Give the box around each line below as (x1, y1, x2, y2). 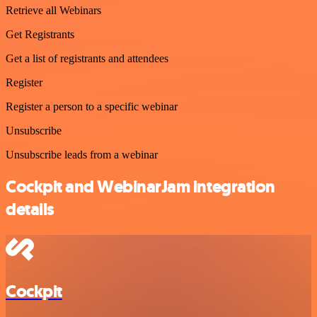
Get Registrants (6, 28, 74, 41)
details (6, 198, 54, 221)
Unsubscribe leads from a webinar (6, 149, 158, 161)
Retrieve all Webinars (6, 4, 101, 17)
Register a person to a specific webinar (6, 100, 178, 113)
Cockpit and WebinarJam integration (6, 175, 275, 199)
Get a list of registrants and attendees (6, 52, 168, 65)
